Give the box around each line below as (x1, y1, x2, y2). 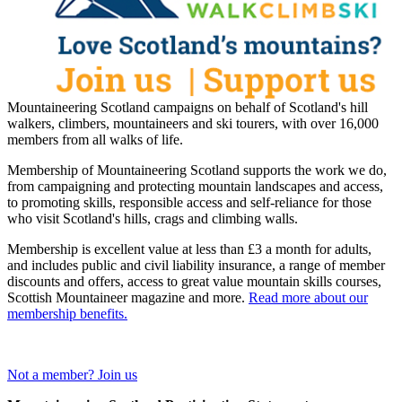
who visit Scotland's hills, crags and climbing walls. (7, 211, 301, 227)
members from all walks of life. (7, 132, 183, 148)
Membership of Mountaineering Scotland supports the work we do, (7, 162, 387, 179)
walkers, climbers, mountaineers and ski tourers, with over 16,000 (7, 116, 379, 132)
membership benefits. (7, 306, 127, 322)
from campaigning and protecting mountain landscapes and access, (7, 179, 383, 195)
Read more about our (249, 290, 368, 306)
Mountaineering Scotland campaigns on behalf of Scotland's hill (7, 100, 368, 116)
